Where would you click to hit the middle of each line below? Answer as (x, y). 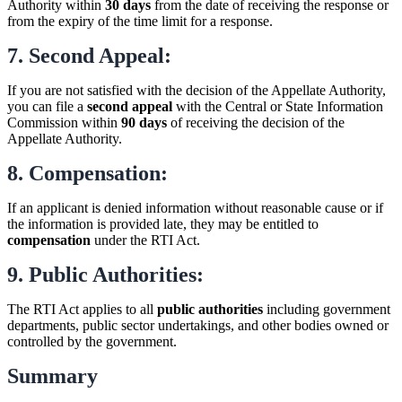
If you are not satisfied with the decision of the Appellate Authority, (197, 90)
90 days (144, 122)
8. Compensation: (87, 173)
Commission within (64, 122)
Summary (52, 376)
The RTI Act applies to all (82, 309)
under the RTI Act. (145, 240)
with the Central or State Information (278, 106)
